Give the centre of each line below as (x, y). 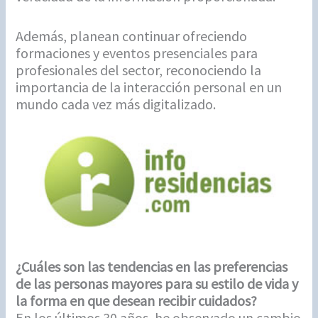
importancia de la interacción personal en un (149, 87)
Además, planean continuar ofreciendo (132, 36)
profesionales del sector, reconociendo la (139, 70)
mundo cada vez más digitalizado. (116, 104)
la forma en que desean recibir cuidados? (137, 300)
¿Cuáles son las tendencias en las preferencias (152, 266)
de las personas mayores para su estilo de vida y (157, 283)
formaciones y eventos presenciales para (137, 53)
